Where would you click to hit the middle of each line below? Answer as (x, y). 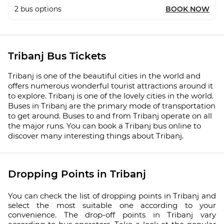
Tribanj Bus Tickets (57, 56)
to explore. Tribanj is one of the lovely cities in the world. (111, 96)
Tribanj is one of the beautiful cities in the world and (104, 76)
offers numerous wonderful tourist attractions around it (110, 86)
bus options (41, 9)
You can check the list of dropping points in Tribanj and (112, 196)
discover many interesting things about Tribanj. (96, 136)
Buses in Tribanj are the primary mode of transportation (112, 106)
